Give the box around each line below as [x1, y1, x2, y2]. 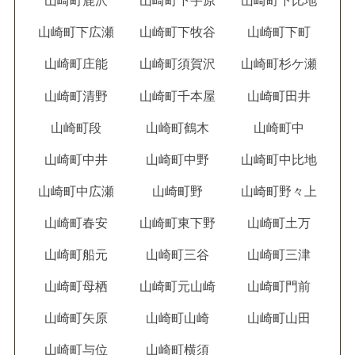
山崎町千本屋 [139, 88, 216, 104]
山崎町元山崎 [139, 278, 216, 294]
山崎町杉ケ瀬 [241, 56, 318, 72]
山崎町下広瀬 [37, 25, 114, 40]
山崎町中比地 [241, 151, 318, 167]
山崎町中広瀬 [37, 183, 114, 199]
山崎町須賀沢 [139, 56, 216, 72]
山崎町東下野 [139, 215, 216, 231]
